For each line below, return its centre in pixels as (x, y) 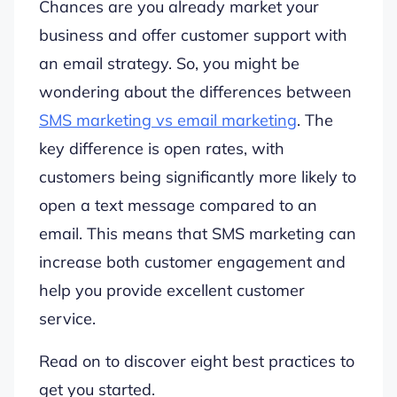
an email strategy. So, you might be (169, 63)
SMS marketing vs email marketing (168, 120)
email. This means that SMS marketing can (198, 233)
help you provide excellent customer (172, 290)
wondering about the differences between (195, 91)
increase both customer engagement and (192, 261)
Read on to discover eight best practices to (197, 361)
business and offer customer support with (193, 35)
